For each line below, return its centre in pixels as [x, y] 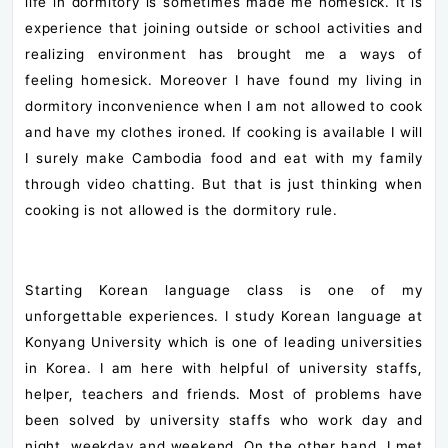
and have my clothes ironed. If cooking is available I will [224, 131]
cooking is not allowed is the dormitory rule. [181, 209]
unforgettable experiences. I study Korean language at [224, 315]
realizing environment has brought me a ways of [224, 53]
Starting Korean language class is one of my [224, 289]
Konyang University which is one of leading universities [224, 341]
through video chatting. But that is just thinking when [224, 183]
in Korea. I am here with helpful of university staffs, [224, 367]
